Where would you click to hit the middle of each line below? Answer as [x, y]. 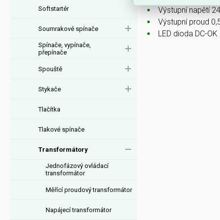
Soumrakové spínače [68, 28]
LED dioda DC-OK [188, 34]
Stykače [50, 89]
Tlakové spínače [61, 129]
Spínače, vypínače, [65, 45]
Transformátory [63, 149]
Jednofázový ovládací [77, 166]
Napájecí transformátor [79, 210]
